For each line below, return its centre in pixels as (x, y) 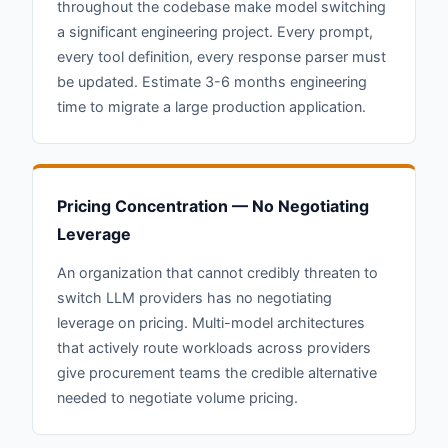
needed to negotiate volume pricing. (177, 397)
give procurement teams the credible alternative (217, 372)
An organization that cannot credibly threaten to (217, 272)
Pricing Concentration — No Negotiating (213, 205)
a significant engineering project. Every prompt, (215, 31)
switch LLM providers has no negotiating (194, 297)
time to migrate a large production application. (211, 106)
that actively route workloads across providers (214, 347)
